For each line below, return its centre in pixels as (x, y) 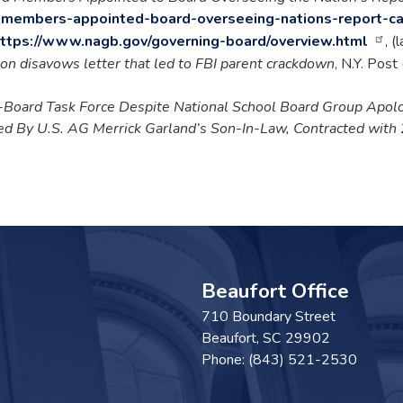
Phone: (225, 359)
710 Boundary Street (269, 316)
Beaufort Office (275, 291)
